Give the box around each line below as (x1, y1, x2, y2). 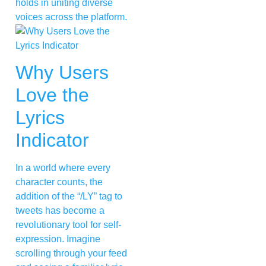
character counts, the (15, 177, 103, 188)
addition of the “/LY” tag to (15, 191, 122, 202)
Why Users (15, 62, 109, 84)
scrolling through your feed (15, 248, 127, 259)
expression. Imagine (15, 234, 100, 245)
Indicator (15, 129, 89, 151)
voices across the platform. (15, 11, 127, 22)
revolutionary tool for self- (15, 220, 121, 230)
